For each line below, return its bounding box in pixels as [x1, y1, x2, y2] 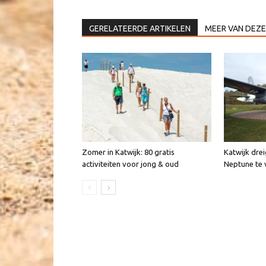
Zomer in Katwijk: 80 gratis [82, 148, 175, 157]
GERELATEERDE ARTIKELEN [89, 24, 191, 34]
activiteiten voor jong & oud [82, 160, 179, 169]
